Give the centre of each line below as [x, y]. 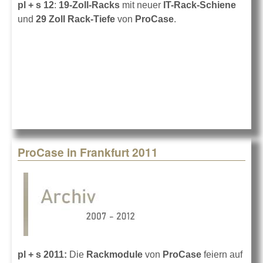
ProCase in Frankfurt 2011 [88, 152]
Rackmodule [116, 255]
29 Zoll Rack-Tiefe [75, 19]
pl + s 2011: [43, 255]
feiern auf [223, 255]
